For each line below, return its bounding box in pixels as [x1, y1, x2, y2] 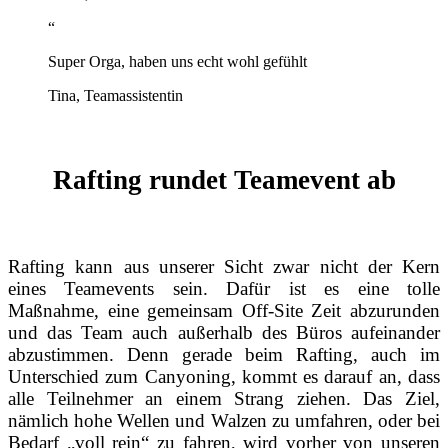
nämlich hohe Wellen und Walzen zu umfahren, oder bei [8, 409, 440, 431]
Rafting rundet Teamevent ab [52, 164, 396, 195]
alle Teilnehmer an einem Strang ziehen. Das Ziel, [8, 387, 440, 409]
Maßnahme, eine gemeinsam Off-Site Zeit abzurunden [8, 299, 440, 321]
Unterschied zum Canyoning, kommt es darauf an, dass [8, 365, 440, 387]
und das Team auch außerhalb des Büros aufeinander [8, 321, 440, 343]
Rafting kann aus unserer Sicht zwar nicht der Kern [8, 255, 440, 277]
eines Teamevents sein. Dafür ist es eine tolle [8, 277, 440, 299]
